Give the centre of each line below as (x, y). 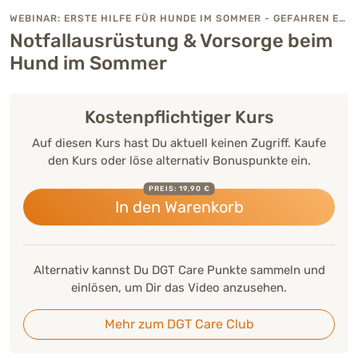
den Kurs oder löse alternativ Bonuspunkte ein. (179, 161)
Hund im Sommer (88, 64)
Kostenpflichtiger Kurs (179, 117)
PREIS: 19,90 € (179, 188)
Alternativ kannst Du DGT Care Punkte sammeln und (179, 270)
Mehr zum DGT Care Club (179, 324)
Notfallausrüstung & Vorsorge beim (171, 41)
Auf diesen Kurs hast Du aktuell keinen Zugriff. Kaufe (179, 143)
